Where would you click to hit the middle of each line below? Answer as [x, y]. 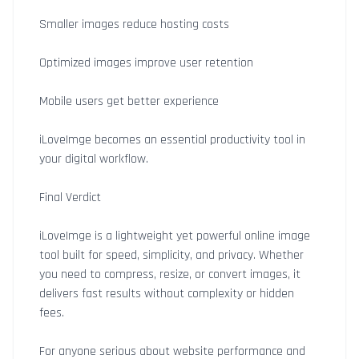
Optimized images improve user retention [146, 63]
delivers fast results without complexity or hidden [167, 294]
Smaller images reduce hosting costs [134, 24]
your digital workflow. [94, 159]
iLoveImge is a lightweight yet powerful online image [175, 236]
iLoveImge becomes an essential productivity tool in [172, 140]
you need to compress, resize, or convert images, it [170, 274]
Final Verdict [70, 198]
